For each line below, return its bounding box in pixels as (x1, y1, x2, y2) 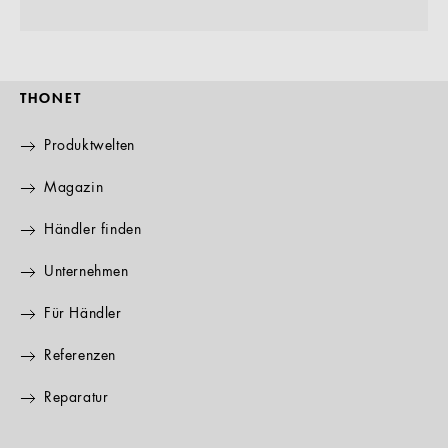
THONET (20, 92, 82, 106)
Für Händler (44, 307, 122, 321)
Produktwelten (44, 139, 135, 153)
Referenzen (44, 349, 116, 363)
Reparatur (44, 391, 109, 405)
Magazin (44, 181, 104, 195)
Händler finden (44, 223, 142, 237)
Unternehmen (44, 265, 129, 279)
